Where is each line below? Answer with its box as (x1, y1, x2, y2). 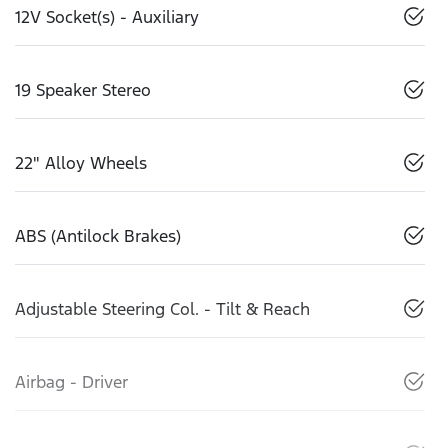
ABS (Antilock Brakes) (15, 225, 181, 248)
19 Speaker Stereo (15, 79, 151, 102)
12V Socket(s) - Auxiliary (15, 6, 199, 29)
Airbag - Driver (15, 371, 128, 394)
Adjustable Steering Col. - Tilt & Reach (15, 298, 310, 321)
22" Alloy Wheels (15, 152, 147, 175)
